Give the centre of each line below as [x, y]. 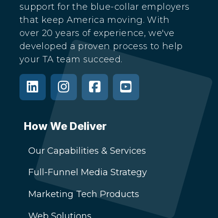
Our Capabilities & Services [87, 151]
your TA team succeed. [71, 59]
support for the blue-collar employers [105, 7]
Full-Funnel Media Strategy [88, 173]
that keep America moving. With [95, 20]
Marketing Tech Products [84, 194]
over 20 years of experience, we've [97, 33]
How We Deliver [65, 126]
